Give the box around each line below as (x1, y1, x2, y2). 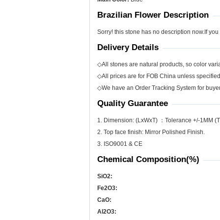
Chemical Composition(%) (97, 155, 199, 164)
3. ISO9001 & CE (97, 140, 142, 147)
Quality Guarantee (97, 99, 168, 108)
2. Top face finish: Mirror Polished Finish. (97, 129, 205, 136)
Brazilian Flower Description (97, 10, 209, 20)
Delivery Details (97, 43, 159, 52)
